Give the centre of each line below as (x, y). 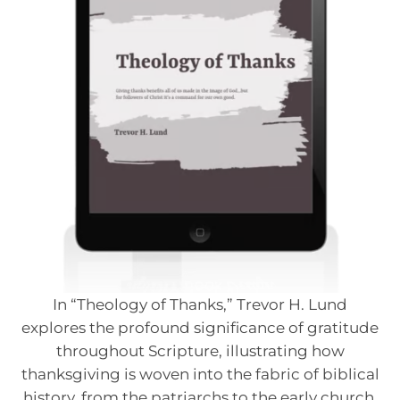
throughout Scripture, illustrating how (200, 350)
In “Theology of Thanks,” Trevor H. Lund (200, 304)
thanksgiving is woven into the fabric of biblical (200, 373)
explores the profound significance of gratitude (200, 327)
